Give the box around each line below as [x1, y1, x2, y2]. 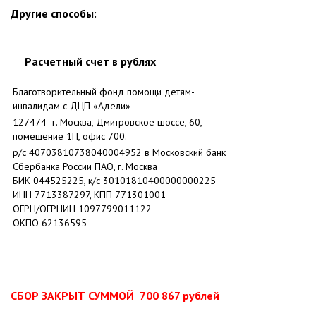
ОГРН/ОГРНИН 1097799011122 [13, 202, 154, 215]
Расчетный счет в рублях [25, 54, 156, 68]
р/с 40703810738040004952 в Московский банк [13, 146, 226, 159]
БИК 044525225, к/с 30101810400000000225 [13, 174, 219, 187]
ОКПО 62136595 [13, 217, 90, 229]
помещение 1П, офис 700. [13, 130, 127, 142]
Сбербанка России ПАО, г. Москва [13, 160, 157, 173]
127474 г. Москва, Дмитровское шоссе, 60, [13, 116, 202, 128]
